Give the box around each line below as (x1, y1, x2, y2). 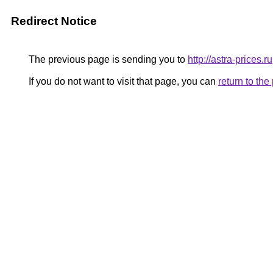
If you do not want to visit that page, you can (26, 76, 218, 87)
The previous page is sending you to (26, 54, 188, 65)
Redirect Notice (11, 15, 97, 27)
